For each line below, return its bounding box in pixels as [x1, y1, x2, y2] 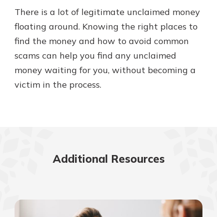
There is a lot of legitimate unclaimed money [15, 6, 200, 17]
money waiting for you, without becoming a [15, 64, 196, 76]
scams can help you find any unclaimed [15, 50, 176, 61]
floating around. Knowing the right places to [15, 21, 198, 32]
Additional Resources [52, 152, 165, 166]
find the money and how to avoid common [15, 35, 189, 46]
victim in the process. [15, 79, 101, 90]
